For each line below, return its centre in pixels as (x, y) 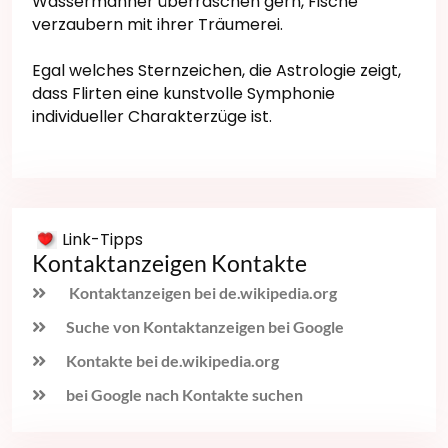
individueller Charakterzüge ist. (152, 116)
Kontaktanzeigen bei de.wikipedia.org (201, 292)
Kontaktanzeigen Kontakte (169, 262)
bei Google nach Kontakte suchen (184, 394)
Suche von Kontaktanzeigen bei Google (205, 326)
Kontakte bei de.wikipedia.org (172, 360)
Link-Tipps (102, 239)
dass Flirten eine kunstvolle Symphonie (183, 93)
